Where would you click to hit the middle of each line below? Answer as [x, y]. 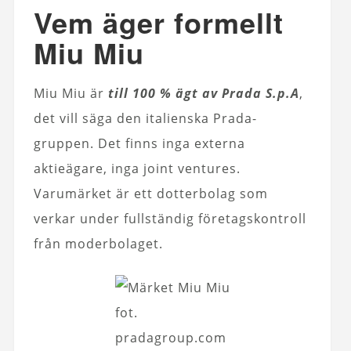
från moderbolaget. [98, 244]
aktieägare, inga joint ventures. [137, 168]
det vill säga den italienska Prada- [145, 118]
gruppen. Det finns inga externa [139, 143]
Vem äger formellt [158, 22]
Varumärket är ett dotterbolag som [150, 194]
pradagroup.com [170, 338]
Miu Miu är [71, 93]
